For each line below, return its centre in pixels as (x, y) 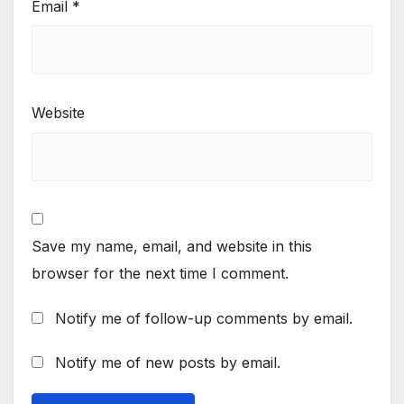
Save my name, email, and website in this (172, 247)
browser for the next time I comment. (160, 274)
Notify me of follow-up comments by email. (204, 318)
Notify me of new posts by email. (168, 362)
